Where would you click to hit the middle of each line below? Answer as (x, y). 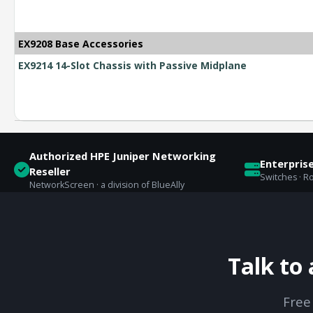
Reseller (50, 172)
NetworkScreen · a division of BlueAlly (107, 185)
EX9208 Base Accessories (81, 44)
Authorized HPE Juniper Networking (123, 156)
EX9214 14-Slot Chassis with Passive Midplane (132, 66)
